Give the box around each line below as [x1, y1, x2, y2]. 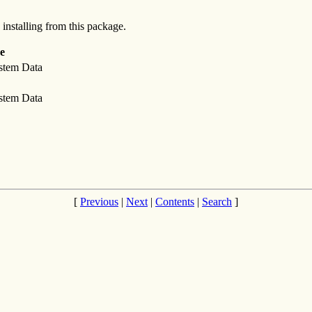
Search [202, 196, 232, 208]
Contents [155, 196, 194, 208]
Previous [80, 196, 118, 208]
